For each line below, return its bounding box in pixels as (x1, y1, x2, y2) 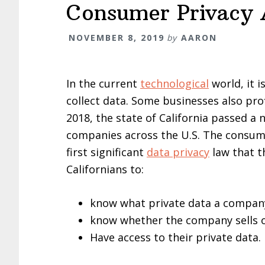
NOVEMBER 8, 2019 (69, 32, 164, 43)
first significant (66, 145, 147, 159)
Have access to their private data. (90, 230, 261, 244)
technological (140, 76, 209, 91)
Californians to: (66, 162, 144, 176)
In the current (66, 76, 140, 91)
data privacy (147, 145, 209, 159)
